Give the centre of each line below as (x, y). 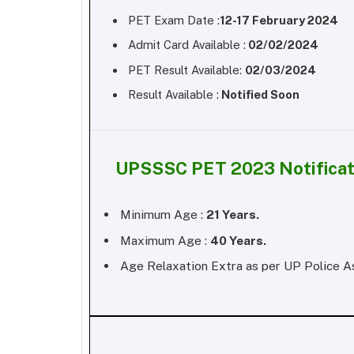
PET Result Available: (186, 70)
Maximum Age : (165, 240)
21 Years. (233, 214)
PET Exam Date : (174, 20)
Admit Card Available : (187, 45)
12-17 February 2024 (279, 20)
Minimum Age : (163, 214)
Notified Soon (259, 95)
